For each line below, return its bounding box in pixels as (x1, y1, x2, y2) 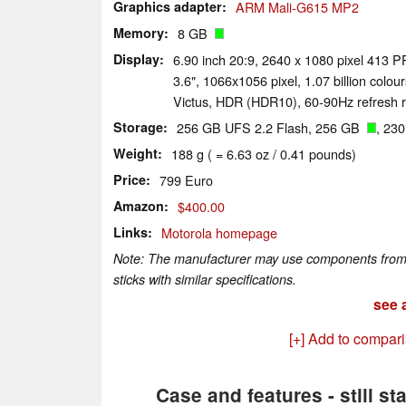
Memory (113, 23, 164, 42)
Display (113, 49, 159, 68)
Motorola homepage (161, 222, 277, 242)
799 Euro (159, 169, 213, 189)
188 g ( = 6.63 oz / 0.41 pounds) (171, 143, 356, 163)
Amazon (113, 196, 164, 215)
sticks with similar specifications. (113, 269, 296, 288)
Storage (113, 117, 163, 136)
